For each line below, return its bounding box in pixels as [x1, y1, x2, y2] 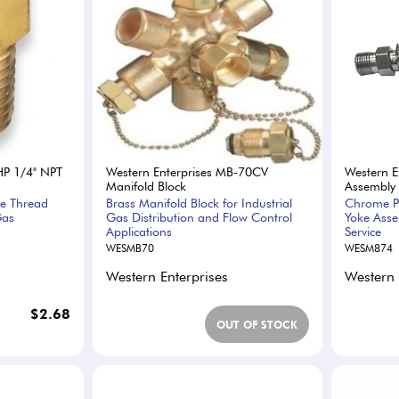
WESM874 [344, 241, 393, 255]
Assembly [344, 179, 395, 193]
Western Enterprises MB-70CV [106, 165, 269, 179]
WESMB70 [106, 241, 155, 255]
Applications [106, 224, 173, 239]
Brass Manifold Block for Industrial [106, 196, 293, 210]
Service [344, 224, 381, 239]
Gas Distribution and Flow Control [106, 210, 293, 224]
